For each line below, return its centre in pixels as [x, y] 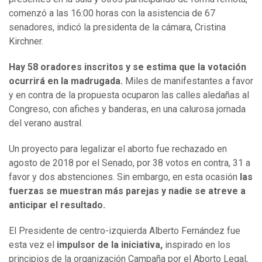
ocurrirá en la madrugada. [66, 81]
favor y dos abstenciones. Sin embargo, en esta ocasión [124, 177]
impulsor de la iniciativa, [111, 245]
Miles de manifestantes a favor [188, 81]
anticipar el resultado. [59, 205]
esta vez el [33, 245]
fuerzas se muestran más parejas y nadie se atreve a [127, 191]
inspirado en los [198, 245]
